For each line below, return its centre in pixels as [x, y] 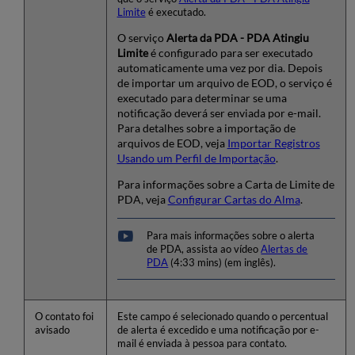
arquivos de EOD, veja [172, 143]
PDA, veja [142, 200]
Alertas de [284, 249]
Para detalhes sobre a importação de [206, 128]
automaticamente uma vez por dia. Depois [219, 68]
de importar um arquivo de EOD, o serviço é [224, 83]
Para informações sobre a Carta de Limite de [225, 185]
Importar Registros [273, 143]
